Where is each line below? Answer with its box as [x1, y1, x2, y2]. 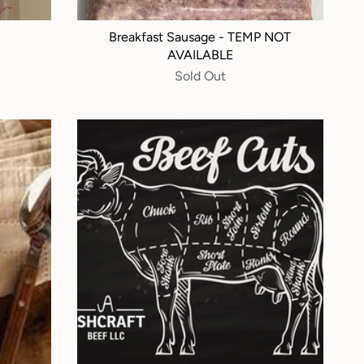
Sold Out [174, 68, 226, 84]
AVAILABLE [167, 47, 233, 63]
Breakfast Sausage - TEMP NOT [109, 29, 292, 45]
